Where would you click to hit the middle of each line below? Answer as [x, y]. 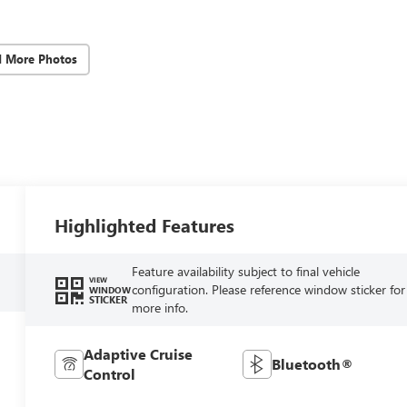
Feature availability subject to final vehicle [245, 271]
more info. [159, 307]
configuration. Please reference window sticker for [268, 289]
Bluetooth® [312, 363]
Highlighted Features [145, 224]
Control [110, 373]
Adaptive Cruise [139, 353]
